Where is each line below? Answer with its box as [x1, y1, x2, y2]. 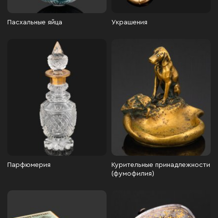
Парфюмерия [7, 162, 51, 168]
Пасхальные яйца [7, 19, 62, 26]
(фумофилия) [111, 170, 154, 177]
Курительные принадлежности [111, 162, 210, 168]
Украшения [111, 19, 147, 26]
